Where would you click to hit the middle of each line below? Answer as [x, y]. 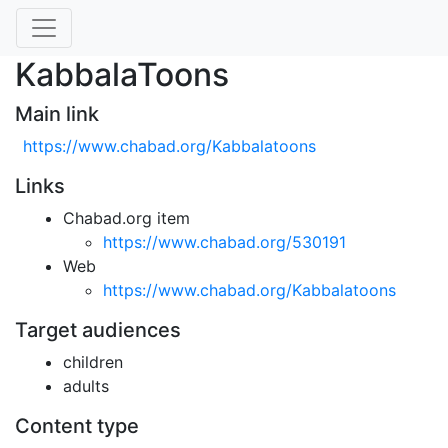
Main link [57, 114]
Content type [77, 426]
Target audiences [98, 330]
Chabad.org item [126, 218]
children [93, 362]
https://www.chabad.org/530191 [224, 242]
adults [86, 386]
